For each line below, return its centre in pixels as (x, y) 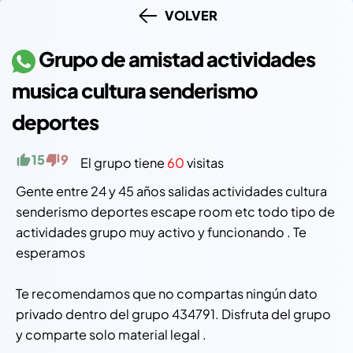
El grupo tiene (118, 163)
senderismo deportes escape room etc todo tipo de (175, 212)
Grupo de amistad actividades (175, 59)
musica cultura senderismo (135, 90)
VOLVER (188, 15)
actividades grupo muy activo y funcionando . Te (161, 232)
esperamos (50, 253)
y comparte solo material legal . (111, 334)
